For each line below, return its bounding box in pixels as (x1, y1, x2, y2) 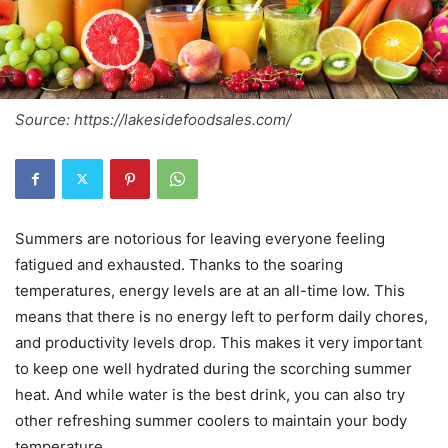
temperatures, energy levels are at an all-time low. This (15, 280, 405, 300)
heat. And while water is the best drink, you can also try (15, 384, 405, 404)
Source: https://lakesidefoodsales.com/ (15, 109, 291, 129)
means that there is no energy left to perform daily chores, (15, 306, 428, 326)
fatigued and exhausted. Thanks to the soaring (15, 254, 343, 274)
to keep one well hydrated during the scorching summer (15, 358, 412, 378)
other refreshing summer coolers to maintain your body (15, 410, 407, 430)
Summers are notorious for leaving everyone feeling (15, 228, 385, 248)
